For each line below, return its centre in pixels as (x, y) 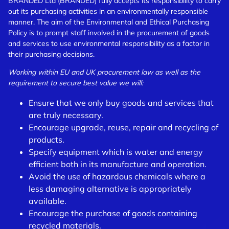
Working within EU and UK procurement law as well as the (104, 72)
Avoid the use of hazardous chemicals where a (117, 176)
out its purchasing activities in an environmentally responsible (108, 11)
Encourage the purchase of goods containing (113, 213)
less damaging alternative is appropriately (110, 189)
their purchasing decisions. (51, 54)
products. (47, 140)
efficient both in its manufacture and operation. (118, 164)
